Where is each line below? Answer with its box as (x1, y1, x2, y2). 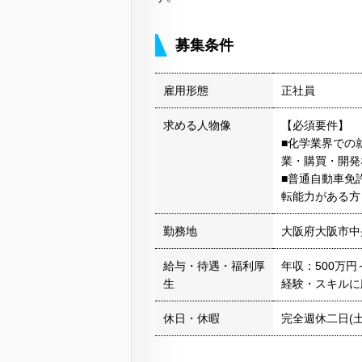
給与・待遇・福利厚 (163, 259, 265, 273)
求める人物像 (163, 119, 231, 133)
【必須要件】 (281, 119, 349, 133)
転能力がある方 (281, 190, 360, 204)
